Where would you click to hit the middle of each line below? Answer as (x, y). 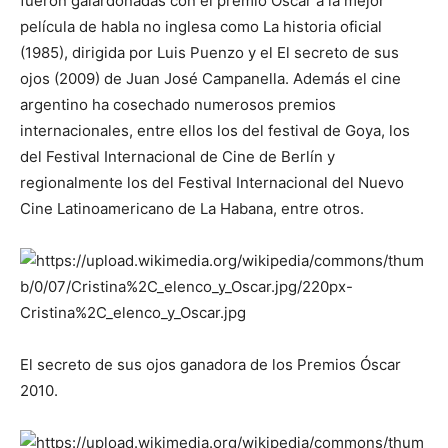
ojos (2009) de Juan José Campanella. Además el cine (210, 78)
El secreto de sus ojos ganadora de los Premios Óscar (210, 364)
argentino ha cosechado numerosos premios (178, 104)
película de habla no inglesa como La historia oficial (201, 26)
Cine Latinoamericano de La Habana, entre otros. (192, 208)
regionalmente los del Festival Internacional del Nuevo (212, 182)
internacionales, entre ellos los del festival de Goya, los (215, 130)
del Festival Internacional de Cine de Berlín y (177, 156)
